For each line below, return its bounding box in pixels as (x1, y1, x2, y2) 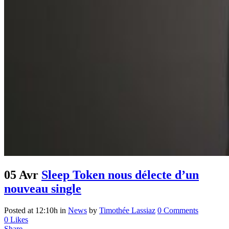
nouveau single (4, 182, 81, 196)
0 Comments (157, 206, 198, 215)
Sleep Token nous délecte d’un (41, 168, 199, 182)
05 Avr (4, 168, 38, 182)
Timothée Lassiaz (99, 206, 155, 215)
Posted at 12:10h (4, 206, 58, 215)
